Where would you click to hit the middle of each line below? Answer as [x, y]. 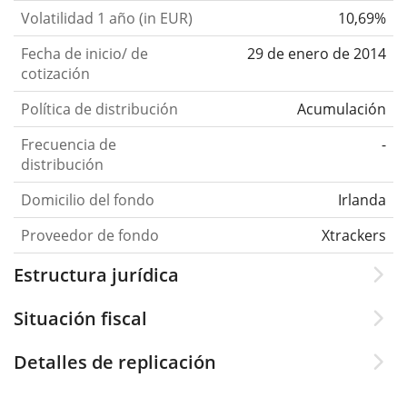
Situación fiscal [80, 319]
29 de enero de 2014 [317, 54]
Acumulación [342, 109]
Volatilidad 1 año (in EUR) [107, 19]
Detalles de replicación [115, 362]
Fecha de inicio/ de [84, 54]
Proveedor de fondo [90, 236]
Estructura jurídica [96, 275]
